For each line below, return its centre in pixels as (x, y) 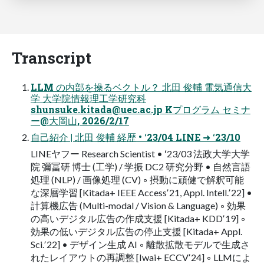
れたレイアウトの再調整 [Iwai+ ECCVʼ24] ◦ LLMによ (141, 257)
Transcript (52, 57)
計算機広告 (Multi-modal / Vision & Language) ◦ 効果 (138, 205)
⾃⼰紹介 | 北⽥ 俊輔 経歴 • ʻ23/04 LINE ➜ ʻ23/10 (136, 137)
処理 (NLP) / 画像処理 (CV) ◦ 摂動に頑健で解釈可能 (137, 179)
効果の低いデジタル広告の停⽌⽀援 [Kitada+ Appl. (136, 231)
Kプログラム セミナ (207, 109)
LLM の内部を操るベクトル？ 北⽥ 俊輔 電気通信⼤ (141, 87)
